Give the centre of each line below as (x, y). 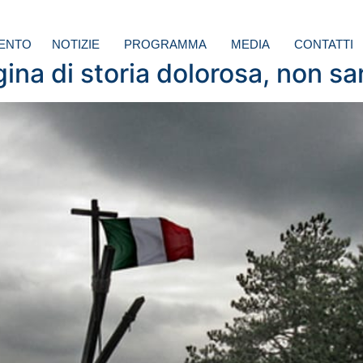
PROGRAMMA (165, 45)
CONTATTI (324, 45)
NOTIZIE (76, 45)
